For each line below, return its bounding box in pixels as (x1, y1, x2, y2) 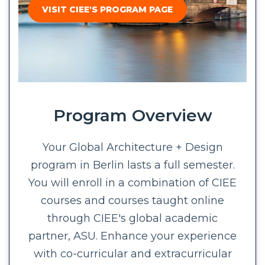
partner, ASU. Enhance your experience (28, 229, 237, 243)
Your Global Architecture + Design (42, 140, 223, 154)
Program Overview (53, 105, 212, 125)
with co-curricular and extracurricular (33, 247, 232, 260)
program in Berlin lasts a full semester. (30, 158, 235, 172)
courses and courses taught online (41, 193, 224, 207)
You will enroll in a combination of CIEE (28, 176, 237, 189)
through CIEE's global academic (47, 211, 218, 225)
